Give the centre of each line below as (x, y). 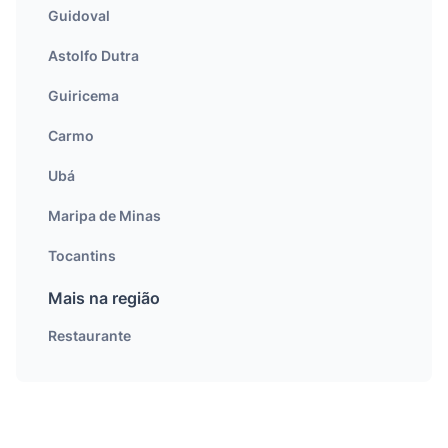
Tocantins (82, 255)
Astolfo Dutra (93, 55)
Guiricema (83, 95)
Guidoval (79, 15)
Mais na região (104, 298)
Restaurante (89, 335)
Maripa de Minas (104, 215)
